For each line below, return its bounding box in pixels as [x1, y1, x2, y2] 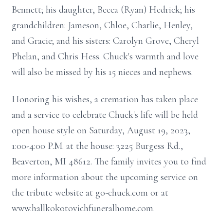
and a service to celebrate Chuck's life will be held [12, 109, 198, 121]
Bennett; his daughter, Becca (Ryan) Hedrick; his [12, 4, 195, 16]
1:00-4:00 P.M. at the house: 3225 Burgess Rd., [12, 140, 183, 152]
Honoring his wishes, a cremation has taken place [12, 93, 198, 105]
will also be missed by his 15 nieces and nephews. [12, 66, 193, 78]
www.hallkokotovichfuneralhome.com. [12, 202, 155, 214]
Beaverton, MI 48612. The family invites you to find [12, 156, 206, 167]
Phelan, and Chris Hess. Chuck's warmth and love [12, 51, 199, 62]
